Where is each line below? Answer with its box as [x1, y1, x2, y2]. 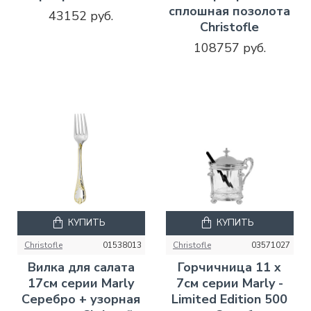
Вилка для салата [27, 258, 135, 276]
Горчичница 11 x [178, 258, 282, 276]
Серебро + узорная [22, 290, 141, 308]
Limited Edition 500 [171, 290, 288, 308]
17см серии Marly [28, 274, 135, 292]
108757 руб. [193, 39, 266, 56]
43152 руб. [49, 7, 114, 24]
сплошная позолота [169, 2, 291, 19]
